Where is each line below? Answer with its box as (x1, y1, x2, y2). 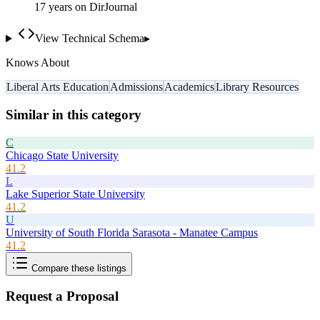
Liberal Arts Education (6, 81, 109, 94)
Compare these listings (29, 262, 126, 274)
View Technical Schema (34, 32, 144, 45)
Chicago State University (6, 149, 119, 161)
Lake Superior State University (6, 187, 145, 200)
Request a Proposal (6, 289, 119, 304)
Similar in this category (6, 106, 141, 122)
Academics (164, 81, 214, 94)
